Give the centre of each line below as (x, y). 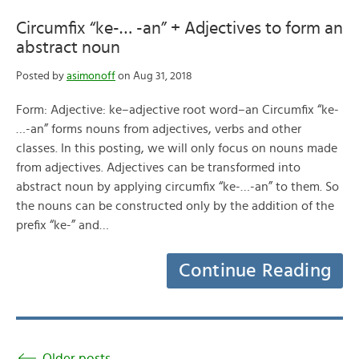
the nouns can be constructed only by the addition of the (175, 206)
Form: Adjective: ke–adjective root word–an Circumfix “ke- (177, 110)
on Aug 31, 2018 (154, 76)
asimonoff (91, 76)
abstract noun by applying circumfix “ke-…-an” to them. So (177, 187)
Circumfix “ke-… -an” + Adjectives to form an (179, 28)
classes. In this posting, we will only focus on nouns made (177, 148)
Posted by (41, 76)
